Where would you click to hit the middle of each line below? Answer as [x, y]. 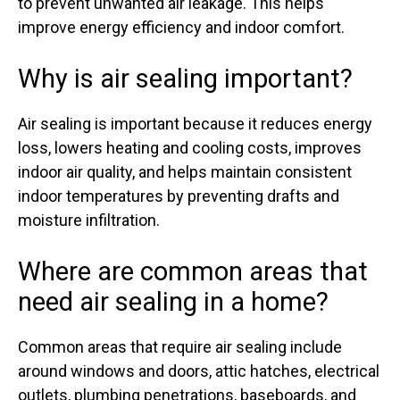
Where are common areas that [193, 272]
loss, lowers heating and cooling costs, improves [190, 148]
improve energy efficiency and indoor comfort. [181, 28]
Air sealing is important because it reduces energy [195, 124]
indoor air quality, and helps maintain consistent [185, 172]
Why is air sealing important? [185, 79]
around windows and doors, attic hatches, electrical [199, 371]
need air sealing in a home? [173, 302]
